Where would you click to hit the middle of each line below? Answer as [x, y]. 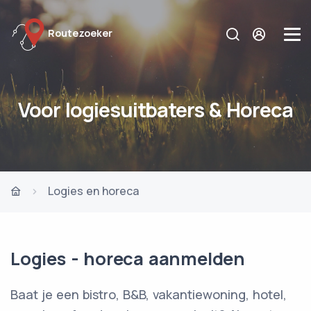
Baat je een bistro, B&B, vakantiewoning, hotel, [149, 294]
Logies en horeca [93, 191]
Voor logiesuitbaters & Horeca [155, 110]
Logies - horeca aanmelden [128, 259]
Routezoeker [80, 33]
